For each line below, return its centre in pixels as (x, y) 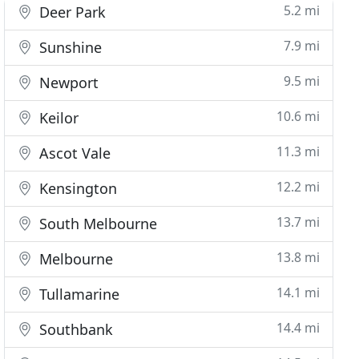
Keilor (57, 118)
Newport (67, 83)
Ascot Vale (73, 153)
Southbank (75, 329)
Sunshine (69, 47)
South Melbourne (97, 224)
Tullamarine (78, 294)
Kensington (77, 188)
